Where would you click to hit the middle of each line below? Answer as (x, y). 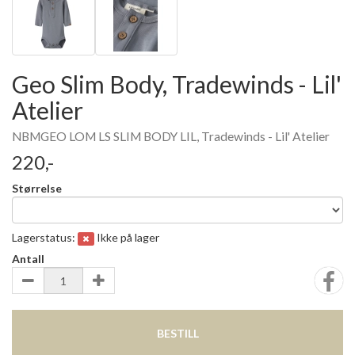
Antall (28, 259)
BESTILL (177, 333)
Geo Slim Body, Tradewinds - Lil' (177, 84)
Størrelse (37, 188)
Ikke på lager (128, 237)
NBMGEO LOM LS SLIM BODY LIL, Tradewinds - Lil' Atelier (171, 136)
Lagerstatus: (45, 237)
